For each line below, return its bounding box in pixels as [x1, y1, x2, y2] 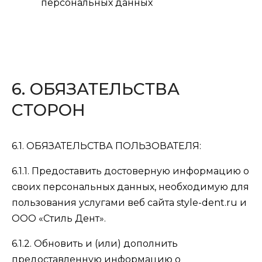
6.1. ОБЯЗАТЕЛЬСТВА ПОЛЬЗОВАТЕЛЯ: [12, 140, 201, 151]
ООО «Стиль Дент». [12, 213, 106, 224]
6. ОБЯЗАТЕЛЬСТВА [12, 79, 180, 99]
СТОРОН [12, 100, 85, 120]
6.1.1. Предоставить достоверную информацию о [12, 166, 249, 177]
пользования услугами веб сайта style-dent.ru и [12, 197, 247, 208]
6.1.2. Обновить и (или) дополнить [12, 238, 178, 249]
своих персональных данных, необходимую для [12, 181, 249, 192]
